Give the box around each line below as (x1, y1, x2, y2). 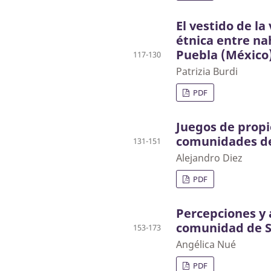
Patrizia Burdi (176, 65, 238, 79)
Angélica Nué (176, 238, 236, 252)
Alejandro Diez (176, 151, 243, 165)
